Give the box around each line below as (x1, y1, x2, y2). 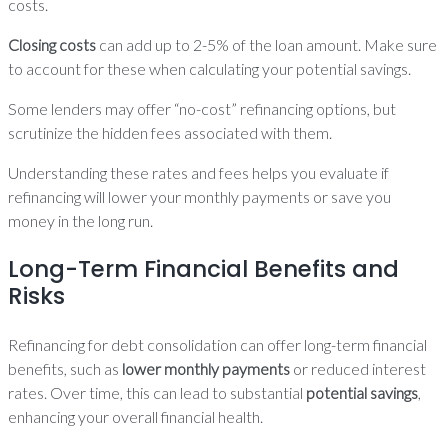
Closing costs (8, 35, 96, 54)
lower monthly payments (122, 359, 290, 378)
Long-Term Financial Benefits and (8, 253, 399, 285)
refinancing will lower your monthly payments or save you (8, 187, 391, 206)
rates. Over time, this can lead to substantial (8, 383, 306, 402)
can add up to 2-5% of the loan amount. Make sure (96, 35, 437, 54)
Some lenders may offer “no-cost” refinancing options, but (8, 99, 396, 118)
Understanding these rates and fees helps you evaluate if (8, 163, 389, 182)
